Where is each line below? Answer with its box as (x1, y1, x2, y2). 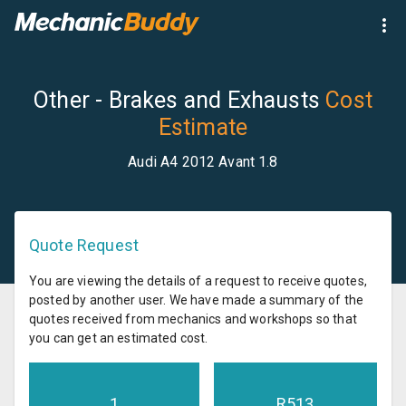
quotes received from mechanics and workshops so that (29, 311, 357, 326)
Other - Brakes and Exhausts (34, 87, 321, 113)
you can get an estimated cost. (29, 330, 208, 345)
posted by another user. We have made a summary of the (29, 292, 363, 307)
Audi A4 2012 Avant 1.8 (128, 152, 278, 170)
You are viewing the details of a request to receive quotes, (29, 273, 367, 288)
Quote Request (29, 235, 139, 255)
